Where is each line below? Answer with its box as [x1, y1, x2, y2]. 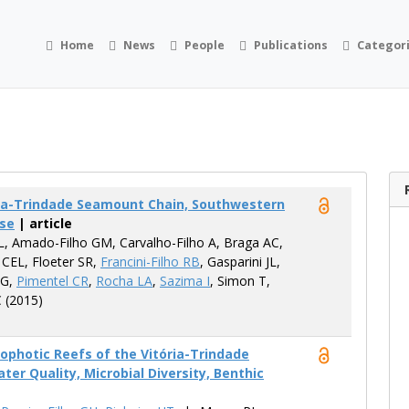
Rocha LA [96, 272, 152, 289]
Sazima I [160, 272, 210, 289]
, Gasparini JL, [200, 253, 280, 270]
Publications [254, 37, 329, 53]
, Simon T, [210, 272, 270, 289]
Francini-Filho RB [100, 253, 200, 270]
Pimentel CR [16, 272, 89, 289]
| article [15, 215, 72, 232]
